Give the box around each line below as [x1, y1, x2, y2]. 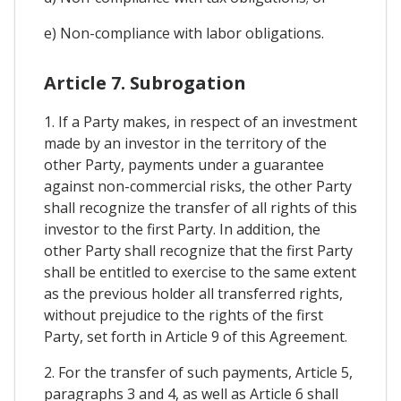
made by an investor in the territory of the [44, 133, 327, 153]
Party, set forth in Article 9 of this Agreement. [44, 327, 347, 346]
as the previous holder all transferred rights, [44, 284, 343, 303]
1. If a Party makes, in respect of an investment [44, 112, 357, 132]
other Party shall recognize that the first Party [44, 241, 353, 260]
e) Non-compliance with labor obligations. [44, 22, 324, 43]
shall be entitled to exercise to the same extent [44, 262, 356, 282]
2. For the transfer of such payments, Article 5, [44, 363, 353, 382]
